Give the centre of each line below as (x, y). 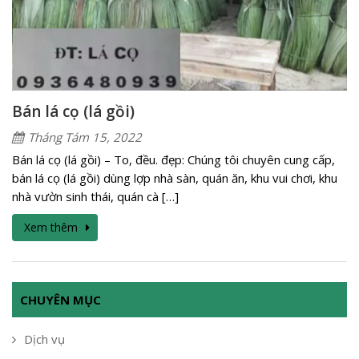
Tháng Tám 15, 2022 (85, 137)
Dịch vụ (44, 339)
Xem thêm (51, 228)
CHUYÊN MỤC (61, 300)
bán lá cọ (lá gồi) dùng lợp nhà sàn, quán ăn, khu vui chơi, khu (175, 178)
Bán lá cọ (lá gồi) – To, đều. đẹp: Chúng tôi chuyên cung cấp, (173, 160)
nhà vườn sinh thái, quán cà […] (95, 197)
